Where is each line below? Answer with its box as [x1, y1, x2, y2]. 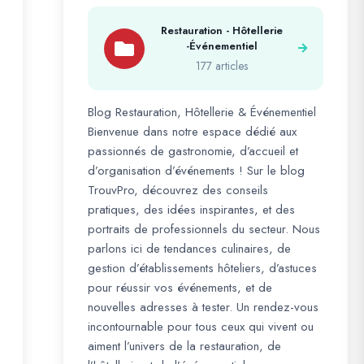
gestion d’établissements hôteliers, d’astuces [88, 259, 317, 277]
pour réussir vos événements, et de [88, 279, 272, 297]
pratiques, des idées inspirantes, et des [88, 201, 295, 219]
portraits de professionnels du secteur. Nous [88, 220, 320, 238]
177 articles [195, 58, 248, 74]
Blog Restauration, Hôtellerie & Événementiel [88, 103, 316, 121]
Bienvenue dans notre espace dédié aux [88, 123, 297, 141]
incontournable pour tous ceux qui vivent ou [88, 318, 314, 336]
